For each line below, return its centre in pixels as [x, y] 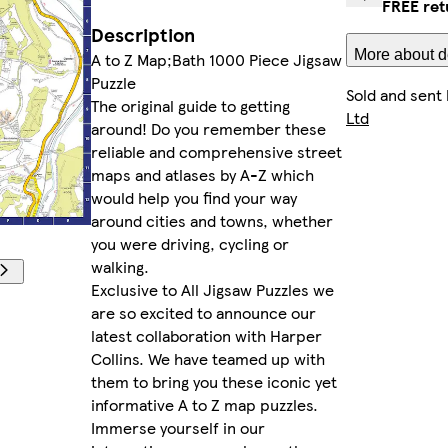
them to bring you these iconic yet [214, 382]
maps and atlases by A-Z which [202, 175]
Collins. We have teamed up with [208, 359]
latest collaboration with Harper [206, 336]
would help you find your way [194, 198]
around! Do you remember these [208, 129]
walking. [120, 267]
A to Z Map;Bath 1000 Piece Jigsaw [216, 60]
